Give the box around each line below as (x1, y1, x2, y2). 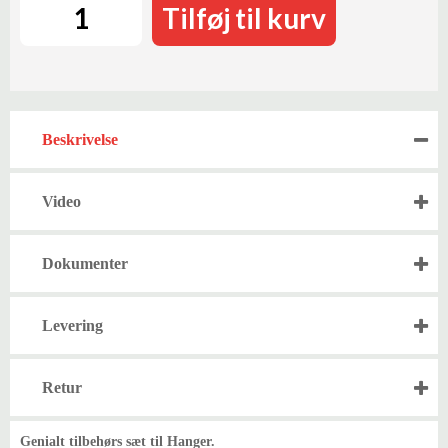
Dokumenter (42, 255, 128, 272)
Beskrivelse (42, 131, 118, 148)
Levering (42, 317, 103, 334)
